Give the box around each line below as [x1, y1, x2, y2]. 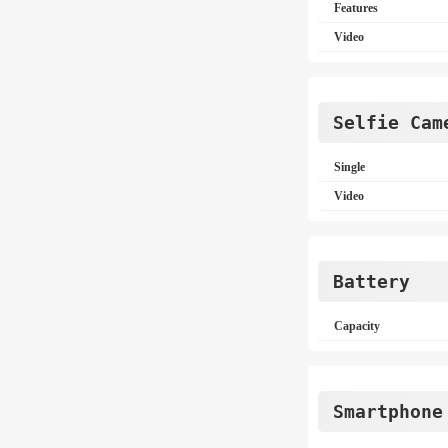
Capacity [334, 319, 380, 333]
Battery [333, 271, 410, 292]
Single [334, 160, 365, 174]
